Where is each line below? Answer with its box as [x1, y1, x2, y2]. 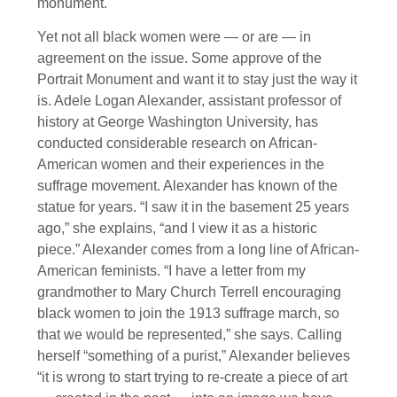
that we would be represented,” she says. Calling [37, 326, 342, 342]
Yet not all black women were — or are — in [37, 28, 311, 44]
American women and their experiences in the [37, 156, 324, 172]
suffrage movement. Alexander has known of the [37, 177, 338, 193]
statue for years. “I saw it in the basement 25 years [37, 198, 349, 214]
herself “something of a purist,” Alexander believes [37, 347, 350, 363]
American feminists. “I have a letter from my [37, 262, 306, 278]
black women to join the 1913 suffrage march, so [37, 305, 339, 321]
